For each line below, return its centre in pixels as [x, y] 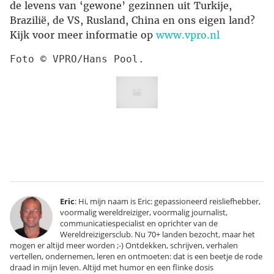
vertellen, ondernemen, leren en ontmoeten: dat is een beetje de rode [136, 256]
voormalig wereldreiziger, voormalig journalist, [144, 212]
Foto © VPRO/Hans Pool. [77, 59]
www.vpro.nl [188, 35]
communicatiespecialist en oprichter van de [139, 223]
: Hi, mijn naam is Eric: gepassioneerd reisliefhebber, [168, 201]
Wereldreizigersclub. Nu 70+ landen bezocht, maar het [157, 234]
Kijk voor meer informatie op [83, 35]
